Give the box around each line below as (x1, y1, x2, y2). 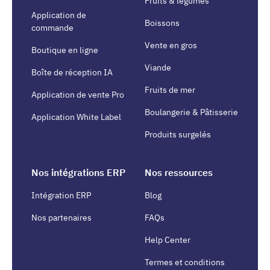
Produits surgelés (145, 129, 211, 140)
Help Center (145, 234, 190, 246)
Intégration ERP (31, 190, 91, 201)
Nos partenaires (31, 212, 92, 224)
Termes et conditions (145, 257, 225, 268)
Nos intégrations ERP (31, 166, 125, 179)
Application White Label (31, 111, 121, 123)
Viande (145, 62, 171, 74)
